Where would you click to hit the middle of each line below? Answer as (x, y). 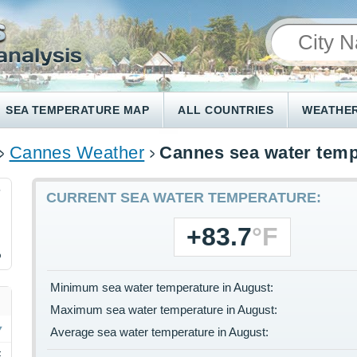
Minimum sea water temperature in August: (162, 288)
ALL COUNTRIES (226, 110)
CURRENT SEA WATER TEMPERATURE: (184, 198)
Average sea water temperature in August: (160, 332)
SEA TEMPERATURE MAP (78, 110)
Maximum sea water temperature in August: (164, 310)
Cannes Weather (77, 153)
